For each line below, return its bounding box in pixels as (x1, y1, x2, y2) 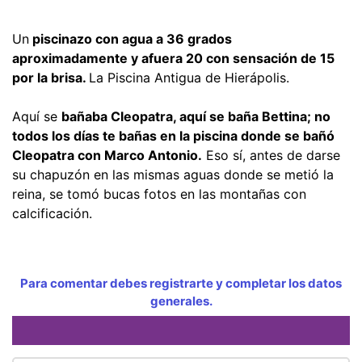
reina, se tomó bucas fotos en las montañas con (12, 185, 306, 202)
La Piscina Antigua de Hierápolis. (89, 69, 289, 86)
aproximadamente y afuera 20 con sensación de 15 (12, 49, 335, 66)
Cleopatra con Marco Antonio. (12, 146, 202, 163)
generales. (149, 293, 213, 309)
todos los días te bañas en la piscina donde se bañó (12, 127, 335, 144)
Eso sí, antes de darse (202, 146, 340, 163)
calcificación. (12, 204, 92, 221)
